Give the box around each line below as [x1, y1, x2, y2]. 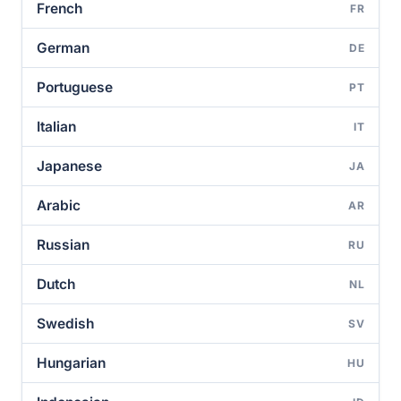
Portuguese [37, 79, 113, 96]
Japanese [37, 158, 102, 175]
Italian [37, 118, 76, 135]
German [37, 39, 90, 56]
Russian [37, 236, 90, 253]
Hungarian [37, 354, 106, 371]
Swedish [37, 315, 94, 332]
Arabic [37, 197, 81, 214]
